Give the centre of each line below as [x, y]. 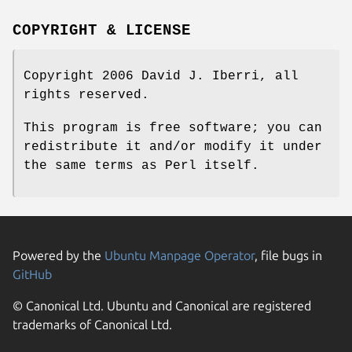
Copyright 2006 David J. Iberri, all [161, 76]
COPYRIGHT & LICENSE [102, 30]
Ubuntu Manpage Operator [180, 255]
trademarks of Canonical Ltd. [92, 324]
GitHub [32, 274]
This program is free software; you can [173, 128]
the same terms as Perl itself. [141, 165]
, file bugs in [288, 255]
